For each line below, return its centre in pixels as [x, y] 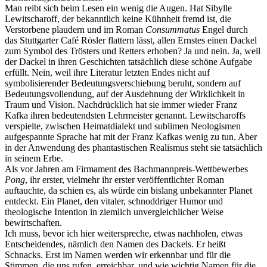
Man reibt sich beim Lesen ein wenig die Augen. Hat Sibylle [118, 8]
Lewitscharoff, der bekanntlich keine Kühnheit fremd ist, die [118, 19]
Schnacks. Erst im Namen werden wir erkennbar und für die [118, 255]
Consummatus [173, 30]
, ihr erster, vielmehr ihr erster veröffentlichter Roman [125, 180]
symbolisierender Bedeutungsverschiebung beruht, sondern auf [123, 83]
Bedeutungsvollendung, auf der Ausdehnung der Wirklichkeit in [125, 94]
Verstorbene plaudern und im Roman [75, 30]
